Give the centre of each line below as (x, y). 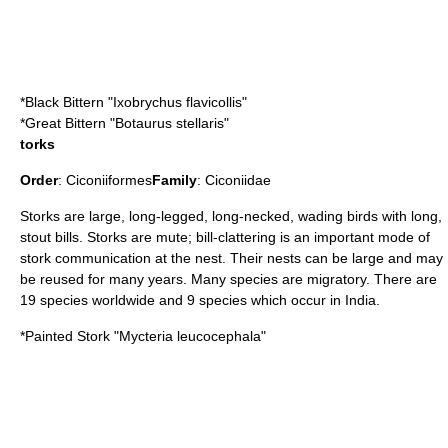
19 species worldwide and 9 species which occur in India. (200, 300)
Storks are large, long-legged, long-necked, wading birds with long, (231, 216)
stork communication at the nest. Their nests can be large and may (231, 258)
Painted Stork (67, 336)
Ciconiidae (238, 180)
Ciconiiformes (109, 180)
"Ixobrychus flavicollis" (175, 102)
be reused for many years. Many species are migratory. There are (228, 279)
